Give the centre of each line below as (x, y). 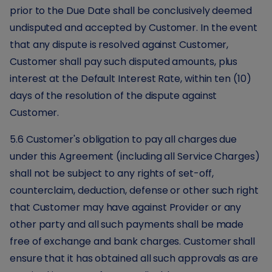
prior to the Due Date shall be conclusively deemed (131, 11)
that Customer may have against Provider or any (126, 207)
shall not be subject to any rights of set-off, (112, 173)
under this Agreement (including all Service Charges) (135, 156)
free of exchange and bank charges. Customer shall (133, 241)
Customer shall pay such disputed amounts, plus (124, 62)
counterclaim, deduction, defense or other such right (134, 190)
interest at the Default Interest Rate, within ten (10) (131, 79)
